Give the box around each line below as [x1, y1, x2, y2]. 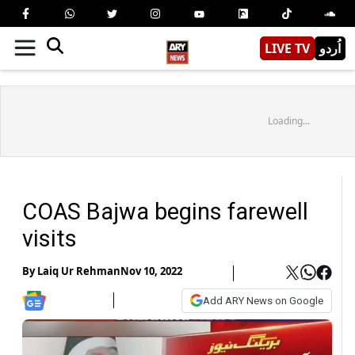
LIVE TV [265, 39, 310, 57]
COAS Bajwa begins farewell [22, 197, 308, 225]
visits [22, 224, 77, 252]
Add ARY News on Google [203, 294, 323, 307]
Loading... [267, 113, 310, 128]
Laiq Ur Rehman [37, 264, 120, 279]
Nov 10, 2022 [120, 264, 182, 279]
